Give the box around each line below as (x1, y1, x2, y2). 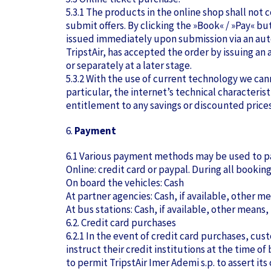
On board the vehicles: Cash (66, 176, 184, 189)
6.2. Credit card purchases (66, 216, 176, 229)
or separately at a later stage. (66, 59, 192, 72)
